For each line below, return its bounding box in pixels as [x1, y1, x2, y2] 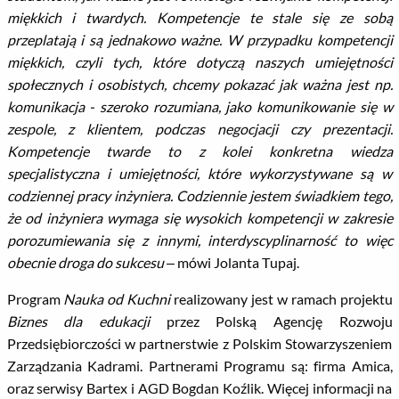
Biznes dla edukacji [6, 313, 167, 330]
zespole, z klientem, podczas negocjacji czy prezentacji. [6, 120, 393, 137]
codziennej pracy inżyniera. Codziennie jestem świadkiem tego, [6, 187, 393, 204]
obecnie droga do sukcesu [6, 254, 167, 271]
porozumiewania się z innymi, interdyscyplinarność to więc [6, 232, 393, 248]
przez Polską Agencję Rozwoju [166, 313, 393, 330]
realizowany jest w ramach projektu [170, 290, 393, 307]
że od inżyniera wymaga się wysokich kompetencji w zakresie [6, 209, 393, 226]
